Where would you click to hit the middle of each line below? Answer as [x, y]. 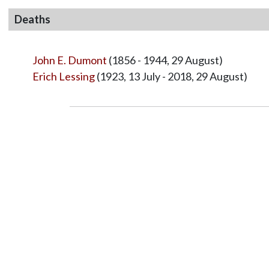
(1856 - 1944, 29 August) [165, 60]
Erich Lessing [63, 76]
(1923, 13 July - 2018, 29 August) [171, 76]
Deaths [32, 19]
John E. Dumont [69, 60]
